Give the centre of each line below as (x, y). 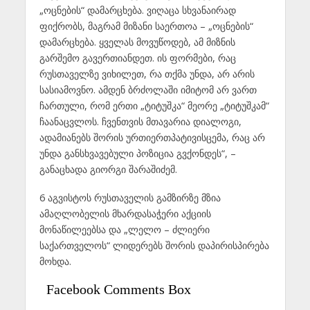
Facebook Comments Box (118, 289)
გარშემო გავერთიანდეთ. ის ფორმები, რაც (137, 57)
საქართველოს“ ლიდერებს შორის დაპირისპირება (154, 245)
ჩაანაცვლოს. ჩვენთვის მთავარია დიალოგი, (140, 121)
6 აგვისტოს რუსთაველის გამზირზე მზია (130, 197)
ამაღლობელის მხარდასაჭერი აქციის (125, 213)
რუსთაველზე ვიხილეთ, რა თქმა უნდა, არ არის (147, 73)
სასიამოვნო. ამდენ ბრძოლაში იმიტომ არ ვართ (148, 89)
